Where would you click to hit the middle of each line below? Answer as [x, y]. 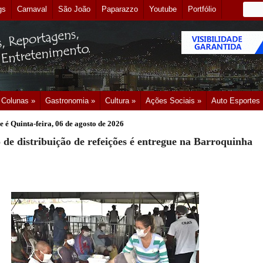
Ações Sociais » [173, 101]
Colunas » [18, 101]
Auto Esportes [236, 101]
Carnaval [32, 9]
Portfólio [202, 9]
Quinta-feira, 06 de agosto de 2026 [67, 124]
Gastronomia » [70, 101]
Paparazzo [120, 9]
